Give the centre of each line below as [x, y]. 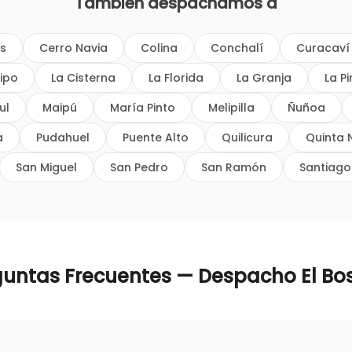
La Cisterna [83, 78]
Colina [159, 48]
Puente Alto [156, 137]
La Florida [176, 78]
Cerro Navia [73, 48]
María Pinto [143, 108]
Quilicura [247, 137]
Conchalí [237, 48]
